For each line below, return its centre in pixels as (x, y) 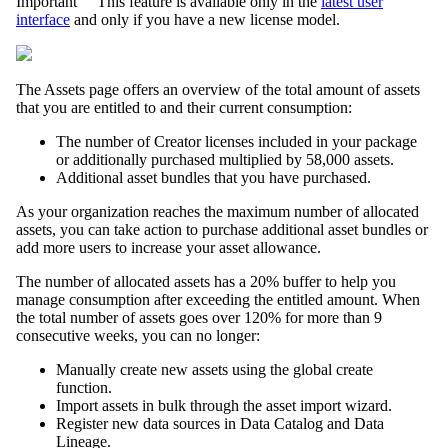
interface (43, 20)
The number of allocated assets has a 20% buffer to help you (206, 282)
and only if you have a (144, 20)
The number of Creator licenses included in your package (236, 142)
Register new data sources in (148, 424)
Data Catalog (281, 424)
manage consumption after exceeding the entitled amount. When (218, 300)
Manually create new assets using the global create (214, 370)
